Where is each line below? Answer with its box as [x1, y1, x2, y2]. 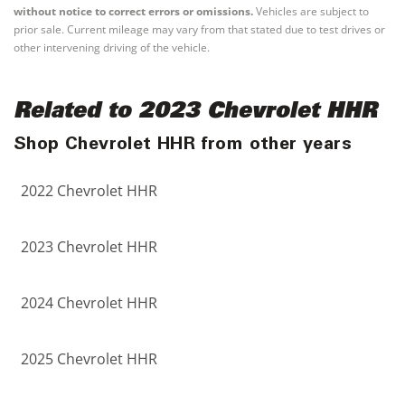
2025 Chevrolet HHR [21, 349, 157, 369]
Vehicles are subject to [253, 4, 369, 19]
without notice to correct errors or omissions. [14, 4, 253, 19]
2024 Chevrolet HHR [21, 293, 157, 313]
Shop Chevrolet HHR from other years [14, 137, 352, 155]
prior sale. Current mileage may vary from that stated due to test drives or [14, 22, 385, 37]
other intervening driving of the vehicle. [14, 40, 210, 55]
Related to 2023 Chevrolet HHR [14, 102, 377, 124]
